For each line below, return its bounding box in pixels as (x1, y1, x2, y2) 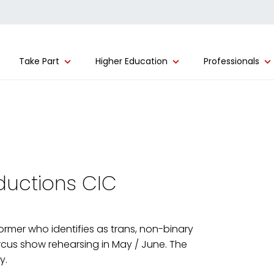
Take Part (19, 55, 59, 67)
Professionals (204, 55, 259, 67)
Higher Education (95, 55, 168, 67)
